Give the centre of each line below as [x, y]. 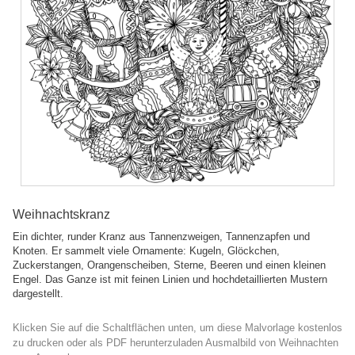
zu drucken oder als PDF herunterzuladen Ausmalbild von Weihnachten [176, 343]
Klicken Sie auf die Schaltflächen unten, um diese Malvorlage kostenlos [177, 328]
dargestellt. [38, 294]
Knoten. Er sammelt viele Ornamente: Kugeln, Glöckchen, [146, 251]
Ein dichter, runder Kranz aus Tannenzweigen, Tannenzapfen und [161, 237]
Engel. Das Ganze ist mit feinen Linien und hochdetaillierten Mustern [170, 279]
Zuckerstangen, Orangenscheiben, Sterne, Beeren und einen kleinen [169, 265]
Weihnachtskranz [61, 214]
